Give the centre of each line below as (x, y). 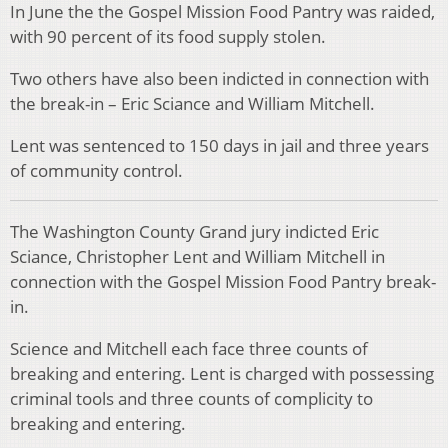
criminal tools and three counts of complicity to (191, 399)
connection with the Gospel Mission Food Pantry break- (223, 282)
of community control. (96, 171)
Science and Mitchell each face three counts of (189, 349)
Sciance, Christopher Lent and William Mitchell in (197, 257)
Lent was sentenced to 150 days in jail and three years (219, 146)
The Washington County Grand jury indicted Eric (194, 232)
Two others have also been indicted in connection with (219, 79)
